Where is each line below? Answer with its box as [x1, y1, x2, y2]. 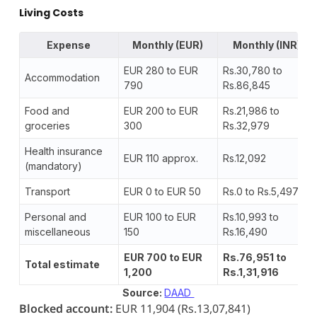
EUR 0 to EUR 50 [123, 185, 201, 197]
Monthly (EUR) [132, 38, 204, 51]
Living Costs [18, 5, 83, 20]
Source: [122, 286, 165, 299]
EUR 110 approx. [123, 151, 198, 164]
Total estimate [24, 258, 100, 270]
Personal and [24, 210, 86, 223]
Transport [24, 185, 70, 197]
